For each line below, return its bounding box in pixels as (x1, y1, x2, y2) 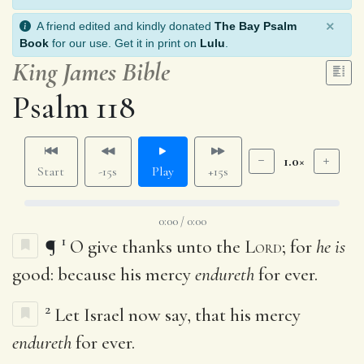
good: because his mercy (12, 262, 195, 286)
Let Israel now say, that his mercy (54, 303, 301, 327)
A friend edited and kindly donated (31, 19, 214, 32)
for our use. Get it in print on (49, 36, 200, 50)
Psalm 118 (12, 87, 136, 127)
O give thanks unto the (70, 235, 245, 258)
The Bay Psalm (214, 19, 297, 32)
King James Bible (12, 55, 170, 88)
